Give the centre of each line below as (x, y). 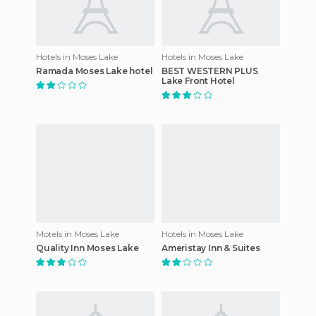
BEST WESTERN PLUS (210, 71)
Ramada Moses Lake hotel (95, 71)
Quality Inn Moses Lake (87, 248)
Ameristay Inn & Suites (211, 248)
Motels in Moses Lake (78, 233)
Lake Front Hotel (198, 80)
